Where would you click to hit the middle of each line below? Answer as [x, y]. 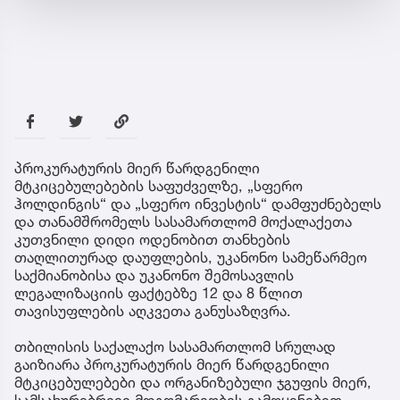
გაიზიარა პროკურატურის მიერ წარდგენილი [172, 364]
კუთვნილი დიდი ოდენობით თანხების [152, 239]
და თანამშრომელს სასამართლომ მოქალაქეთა [183, 221]
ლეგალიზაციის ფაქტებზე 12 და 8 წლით [158, 292]
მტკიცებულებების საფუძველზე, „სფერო [158, 185]
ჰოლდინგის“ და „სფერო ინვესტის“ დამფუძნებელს [198, 203]
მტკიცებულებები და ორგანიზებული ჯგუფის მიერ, [193, 382]
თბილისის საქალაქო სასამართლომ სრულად [175, 346]
